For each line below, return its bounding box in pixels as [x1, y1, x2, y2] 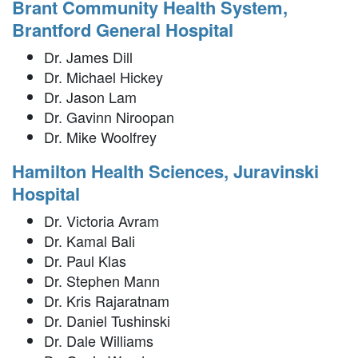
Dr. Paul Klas [44, 250, 126, 272]
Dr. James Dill [44, 46, 133, 68]
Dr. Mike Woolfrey [44, 126, 157, 148]
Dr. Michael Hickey [44, 66, 163, 88]
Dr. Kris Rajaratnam [44, 290, 169, 312]
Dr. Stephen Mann [44, 270, 160, 292]
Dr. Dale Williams [44, 330, 153, 352]
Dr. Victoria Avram [44, 210, 159, 232]
